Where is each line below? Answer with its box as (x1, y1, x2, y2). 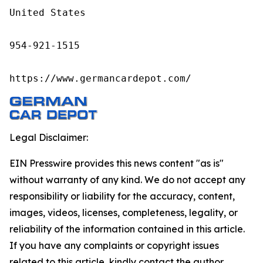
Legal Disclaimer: (9, 131, 88, 143)
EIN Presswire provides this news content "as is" (9, 157, 224, 169)
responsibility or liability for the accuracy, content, (9, 190, 235, 202)
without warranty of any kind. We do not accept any (9, 173, 245, 186)
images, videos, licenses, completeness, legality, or (9, 206, 238, 218)
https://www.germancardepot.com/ (9, 72, 191, 84)
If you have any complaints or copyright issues (9, 239, 219, 251)
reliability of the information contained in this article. (9, 222, 245, 235)
